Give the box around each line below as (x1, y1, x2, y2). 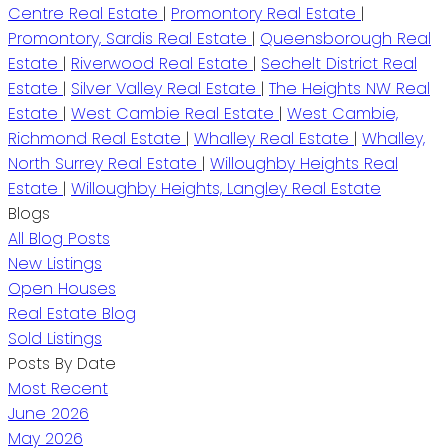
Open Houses (8, 276, 116, 300)
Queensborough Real (260, 26, 431, 50)
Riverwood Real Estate (71, 51, 253, 75)
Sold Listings (8, 326, 102, 350)
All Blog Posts (8, 226, 110, 250)
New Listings (8, 251, 102, 275)
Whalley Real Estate (194, 126, 354, 150)
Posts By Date (8, 351, 116, 375)
